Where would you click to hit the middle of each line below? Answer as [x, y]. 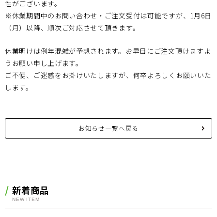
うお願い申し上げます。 [44, 63]
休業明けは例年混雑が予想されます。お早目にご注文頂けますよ [108, 51]
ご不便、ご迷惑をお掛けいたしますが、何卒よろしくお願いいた [108, 75]
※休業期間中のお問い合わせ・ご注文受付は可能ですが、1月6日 [108, 15]
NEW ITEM [26, 199]
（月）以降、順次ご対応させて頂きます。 [72, 28]
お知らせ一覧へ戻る [108, 128]
